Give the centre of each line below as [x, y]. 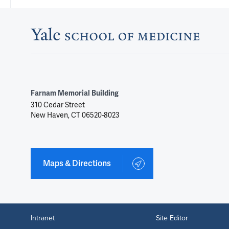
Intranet [43, 218]
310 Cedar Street [58, 105]
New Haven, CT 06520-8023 [75, 115]
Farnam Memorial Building [75, 93]
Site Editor [172, 218]
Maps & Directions [77, 164]
